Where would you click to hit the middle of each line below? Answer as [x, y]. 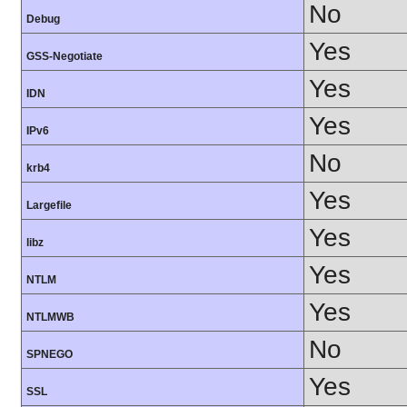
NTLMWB [50, 318]
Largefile [49, 206]
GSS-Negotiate [65, 57]
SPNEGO [50, 355]
